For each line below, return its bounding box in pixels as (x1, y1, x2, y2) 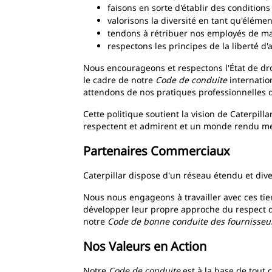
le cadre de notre (83, 74, 155, 86)
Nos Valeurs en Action (83, 238, 206, 254)
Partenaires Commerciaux (83, 143, 230, 159)
